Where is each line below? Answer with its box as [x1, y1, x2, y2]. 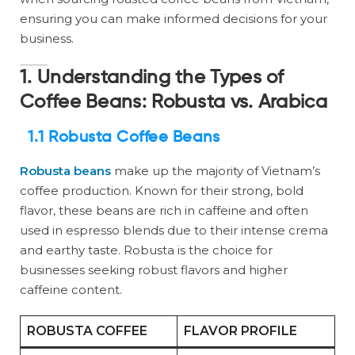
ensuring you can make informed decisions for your [20, 11, 327, 26]
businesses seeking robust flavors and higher [20, 262, 288, 277]
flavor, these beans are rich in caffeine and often [20, 203, 308, 218]
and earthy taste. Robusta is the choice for [20, 242, 273, 258]
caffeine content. [20, 282, 122, 297]
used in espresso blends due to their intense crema [20, 223, 328, 238]
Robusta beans [20, 163, 111, 178]
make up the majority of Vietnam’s [111, 163, 320, 178]
